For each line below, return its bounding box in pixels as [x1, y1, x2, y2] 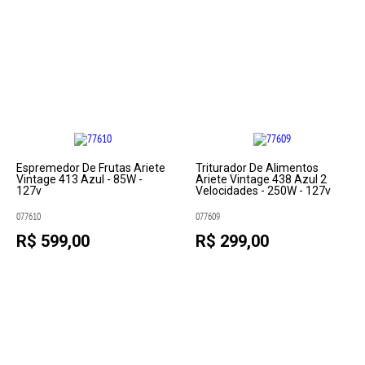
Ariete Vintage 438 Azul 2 [195, 173, 327, 186]
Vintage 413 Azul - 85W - [16, 173, 143, 186]
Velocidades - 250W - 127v [195, 184, 331, 197]
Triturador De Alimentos [195, 161, 319, 174]
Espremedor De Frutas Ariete [16, 161, 166, 174]
